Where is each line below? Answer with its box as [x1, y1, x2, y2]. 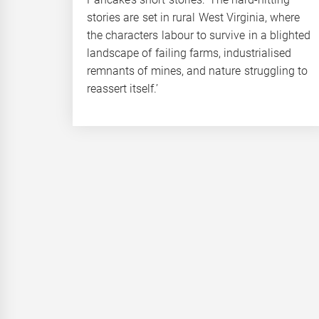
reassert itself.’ [87, 81, 159, 95]
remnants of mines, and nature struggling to [87, 63, 308, 78]
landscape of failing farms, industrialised [87, 46, 292, 60]
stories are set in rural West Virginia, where [87, 10, 300, 24]
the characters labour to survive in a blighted [87, 28, 311, 42]
